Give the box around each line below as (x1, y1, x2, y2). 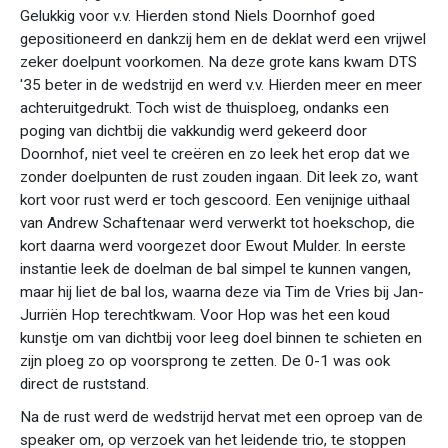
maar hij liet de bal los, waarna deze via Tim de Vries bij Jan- (20, 283, 424, 301)
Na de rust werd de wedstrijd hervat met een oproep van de (20, 408, 423, 426)
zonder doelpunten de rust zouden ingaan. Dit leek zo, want (20, 168, 418, 186)
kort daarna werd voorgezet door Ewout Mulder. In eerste (20, 237, 406, 255)
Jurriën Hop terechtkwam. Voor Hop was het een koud (20, 306, 390, 324)
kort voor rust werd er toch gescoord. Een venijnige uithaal (20, 191, 410, 209)
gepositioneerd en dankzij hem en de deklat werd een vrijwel (20, 30, 426, 48)
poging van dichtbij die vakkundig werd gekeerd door (20, 122, 367, 140)
